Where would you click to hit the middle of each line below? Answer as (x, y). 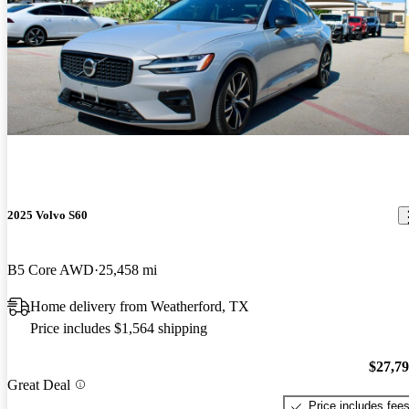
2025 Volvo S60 (47, 215)
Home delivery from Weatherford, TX (140, 306)
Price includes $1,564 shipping (119, 328)
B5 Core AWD (51, 269)
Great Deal (39, 384)
